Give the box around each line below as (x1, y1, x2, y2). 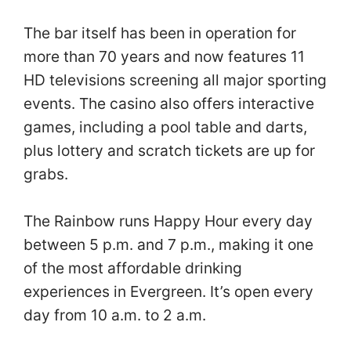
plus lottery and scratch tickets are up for (24, 140, 315, 160)
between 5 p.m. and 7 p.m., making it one (24, 235, 313, 255)
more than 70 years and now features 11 (24, 46, 305, 66)
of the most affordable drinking (24, 259, 242, 278)
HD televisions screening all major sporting (24, 70, 327, 89)
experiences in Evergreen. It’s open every (24, 282, 313, 302)
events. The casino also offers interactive (24, 93, 314, 113)
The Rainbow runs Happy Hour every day (24, 212, 313, 231)
